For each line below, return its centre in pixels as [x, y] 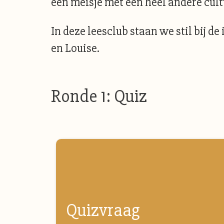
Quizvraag [103, 210]
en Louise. [75, 48]
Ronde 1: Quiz [99, 96]
